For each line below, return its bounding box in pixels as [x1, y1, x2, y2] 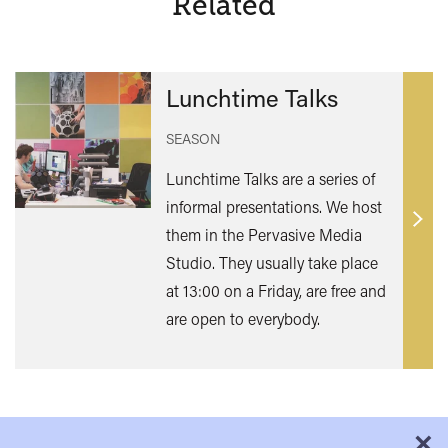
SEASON [165, 129, 221, 149]
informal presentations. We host [165, 196, 382, 218]
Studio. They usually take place [165, 252, 378, 274]
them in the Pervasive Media [165, 224, 362, 246]
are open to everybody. [165, 308, 320, 330]
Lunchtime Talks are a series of [165, 168, 375, 190]
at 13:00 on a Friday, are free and [165, 280, 386, 302]
